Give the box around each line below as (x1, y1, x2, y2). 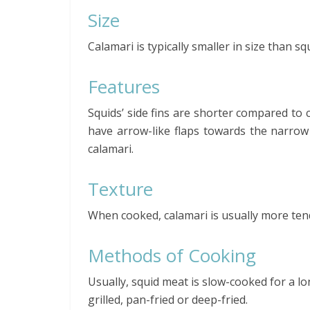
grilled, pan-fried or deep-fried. (88, 292, 248, 307)
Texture (88, 176, 153, 201)
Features (88, 74, 160, 99)
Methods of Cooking (88, 243, 256, 268)
